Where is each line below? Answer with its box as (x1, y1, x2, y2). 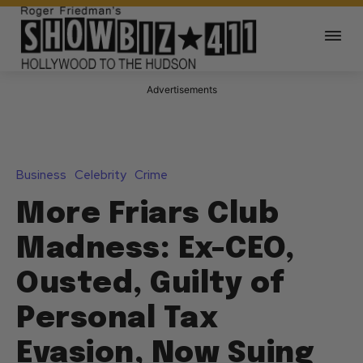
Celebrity (75, 167, 126, 184)
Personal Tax (16, 305, 217, 335)
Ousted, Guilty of (16, 270, 285, 300)
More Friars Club (16, 200, 279, 230)
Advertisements (146, 83, 217, 96)
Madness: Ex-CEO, (16, 235, 294, 265)
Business (16, 167, 66, 184)
